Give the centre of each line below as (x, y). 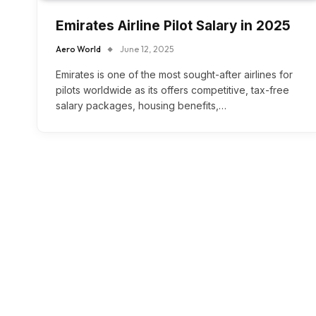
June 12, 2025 (147, 49)
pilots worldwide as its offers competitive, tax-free (172, 90)
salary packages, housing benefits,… (141, 106)
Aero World (78, 49)
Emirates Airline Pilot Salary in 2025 (173, 26)
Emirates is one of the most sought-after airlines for (174, 75)
